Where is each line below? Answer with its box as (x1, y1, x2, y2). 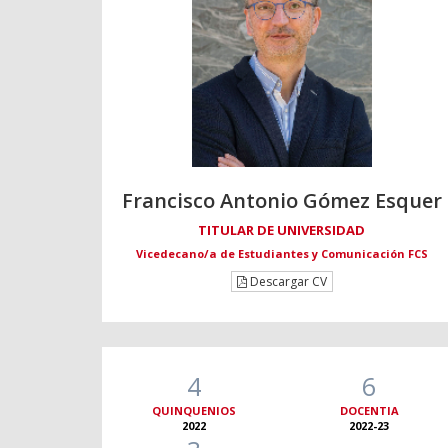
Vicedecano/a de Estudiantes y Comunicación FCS (135, 246, 428, 262)
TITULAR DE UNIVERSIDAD (198, 221, 366, 240)
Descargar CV (246, 273, 327, 291)
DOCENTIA (339, 403, 399, 419)
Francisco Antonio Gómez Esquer (121, 187, 442, 215)
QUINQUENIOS (152, 403, 237, 419)
